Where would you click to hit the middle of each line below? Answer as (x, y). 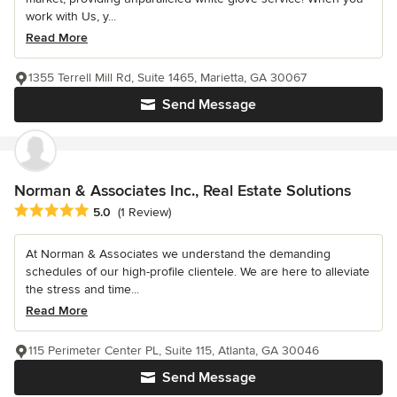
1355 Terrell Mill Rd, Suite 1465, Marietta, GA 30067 (167, 77)
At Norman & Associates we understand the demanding (178, 253)
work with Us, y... (71, 16)
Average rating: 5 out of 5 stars (108, 210)
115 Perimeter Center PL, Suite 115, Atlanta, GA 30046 (174, 350)
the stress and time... (82, 289)
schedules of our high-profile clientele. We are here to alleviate (198, 271)
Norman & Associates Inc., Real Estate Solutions (183, 190)
